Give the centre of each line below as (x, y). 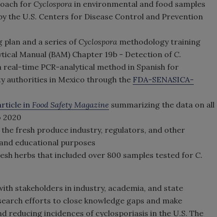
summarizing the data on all (162, 105)
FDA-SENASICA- (163, 79)
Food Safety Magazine (70, 105)
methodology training (159, 42)
